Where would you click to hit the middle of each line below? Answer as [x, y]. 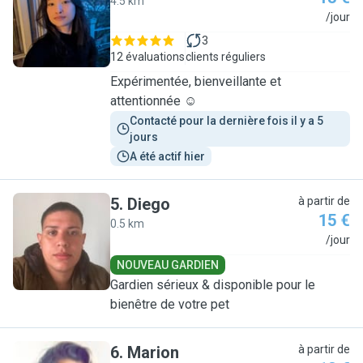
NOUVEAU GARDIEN [168, 265]
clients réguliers [226, 57]
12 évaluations [147, 57]
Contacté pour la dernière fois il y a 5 [228, 121]
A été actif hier [167, 156]
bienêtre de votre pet [170, 304]
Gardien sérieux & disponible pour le [213, 285]
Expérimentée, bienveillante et [196, 81]
